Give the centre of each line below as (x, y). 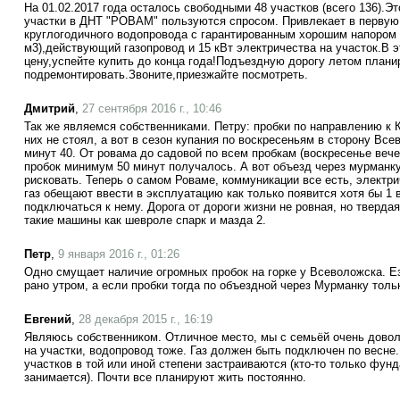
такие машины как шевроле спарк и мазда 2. (145, 220)
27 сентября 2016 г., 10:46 (152, 108)
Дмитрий (50, 108)
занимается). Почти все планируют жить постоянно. (165, 377)
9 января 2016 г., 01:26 (119, 254)
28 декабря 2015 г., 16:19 (146, 319)
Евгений (48, 319)
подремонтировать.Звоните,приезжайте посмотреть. (166, 75)
